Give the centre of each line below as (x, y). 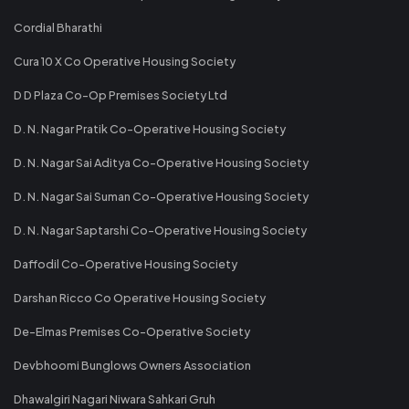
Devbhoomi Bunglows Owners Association (132, 365)
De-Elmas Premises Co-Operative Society (132, 331)
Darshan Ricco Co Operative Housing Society (140, 297)
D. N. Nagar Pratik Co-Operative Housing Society (150, 128)
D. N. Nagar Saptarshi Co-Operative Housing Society (160, 230)
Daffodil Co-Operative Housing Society (126, 263)
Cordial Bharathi (58, 27)
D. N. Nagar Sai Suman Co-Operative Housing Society (161, 196)
